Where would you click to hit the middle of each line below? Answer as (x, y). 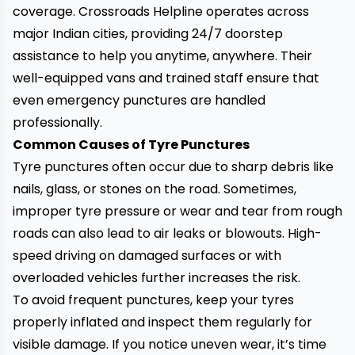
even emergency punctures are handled (139, 100)
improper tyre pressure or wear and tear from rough (177, 211)
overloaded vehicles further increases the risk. (157, 278)
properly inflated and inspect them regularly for (162, 322)
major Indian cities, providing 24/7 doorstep (148, 34)
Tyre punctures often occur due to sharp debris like (173, 167)
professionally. (57, 122)
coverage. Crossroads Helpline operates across (161, 11)
